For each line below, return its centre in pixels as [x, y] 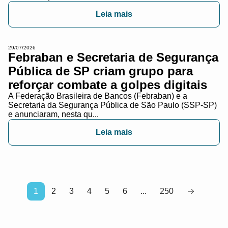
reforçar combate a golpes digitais [108, 84]
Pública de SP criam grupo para [101, 71]
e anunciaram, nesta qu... [53, 114]
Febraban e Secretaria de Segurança [113, 57]
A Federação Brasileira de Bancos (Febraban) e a [98, 96]
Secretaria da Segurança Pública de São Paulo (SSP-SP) [112, 105]
